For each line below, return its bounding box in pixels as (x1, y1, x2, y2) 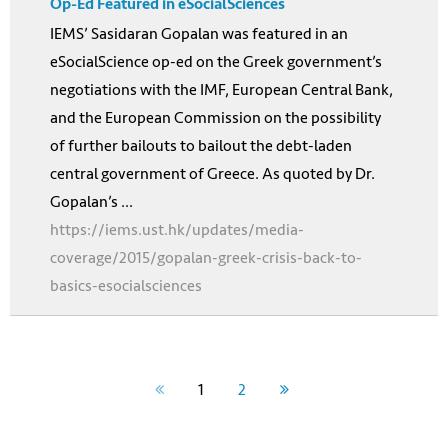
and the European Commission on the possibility (50, 104, 381, 130)
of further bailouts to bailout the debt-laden (50, 132, 352, 158)
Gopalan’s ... (50, 188, 133, 214)
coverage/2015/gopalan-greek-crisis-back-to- (50, 244, 362, 270)
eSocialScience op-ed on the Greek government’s (50, 48, 382, 74)
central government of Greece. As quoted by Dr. (50, 160, 375, 186)
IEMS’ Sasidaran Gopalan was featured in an (50, 20, 348, 46)
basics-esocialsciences (50, 272, 202, 298)
